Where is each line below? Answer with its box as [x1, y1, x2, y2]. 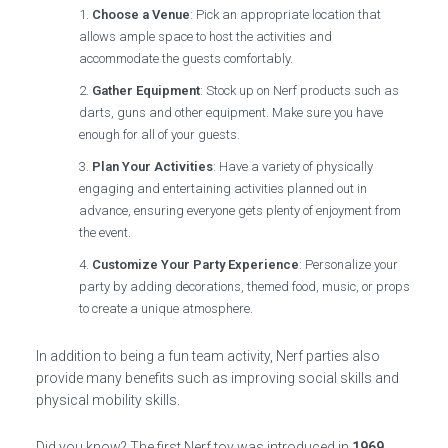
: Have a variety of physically [213, 159, 374, 174]
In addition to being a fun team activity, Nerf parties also [35, 348, 380, 364]
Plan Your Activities [92, 159, 214, 174]
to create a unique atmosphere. [79, 301, 254, 316]
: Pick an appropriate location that [190, 7, 382, 22]
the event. [79, 225, 132, 240]
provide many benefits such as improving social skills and [35, 370, 399, 386]
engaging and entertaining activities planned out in [79, 181, 368, 196]
